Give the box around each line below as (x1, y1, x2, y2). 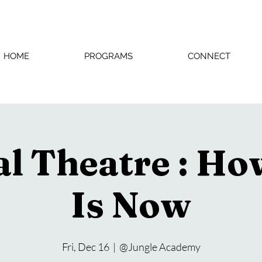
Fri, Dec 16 (61, 240, 109, 253)
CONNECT (187, 51, 230, 61)
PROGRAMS (84, 51, 133, 61)
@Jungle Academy (119, 240, 201, 253)
